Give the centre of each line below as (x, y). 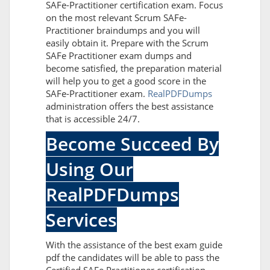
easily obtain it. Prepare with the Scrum (127, 43)
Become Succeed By (132, 144)
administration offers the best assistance (130, 106)
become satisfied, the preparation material (134, 68)
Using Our (89, 169)
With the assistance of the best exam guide (134, 245)
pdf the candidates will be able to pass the (133, 258)
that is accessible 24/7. (93, 119)
